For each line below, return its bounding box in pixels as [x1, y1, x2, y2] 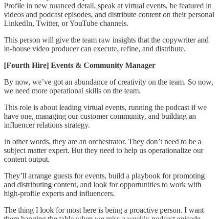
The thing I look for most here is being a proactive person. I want [4, 206, 204, 215]
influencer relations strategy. [4, 121, 92, 130]
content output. [4, 155, 52, 164]
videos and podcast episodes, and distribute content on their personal [4, 10, 214, 19]
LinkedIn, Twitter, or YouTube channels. [4, 19, 131, 28]
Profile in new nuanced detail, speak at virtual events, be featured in [4, 1, 212, 10]
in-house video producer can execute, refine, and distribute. [4, 44, 188, 53]
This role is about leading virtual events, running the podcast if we [4, 103, 207, 112]
